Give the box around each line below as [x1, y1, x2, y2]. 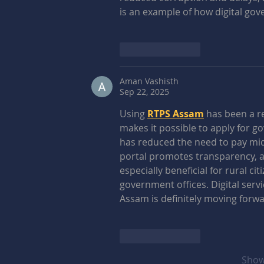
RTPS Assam [147, 107, 204, 120]
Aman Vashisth [120, 75, 179, 87]
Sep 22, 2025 [120, 85, 169, 97]
